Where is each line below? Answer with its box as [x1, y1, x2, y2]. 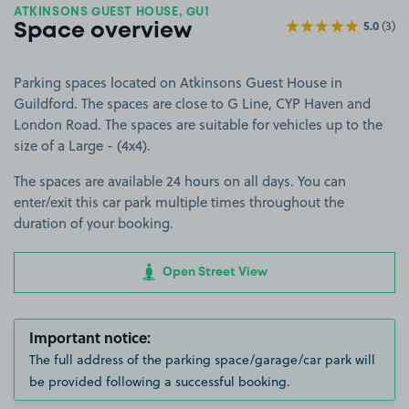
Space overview [14, 22, 192, 41]
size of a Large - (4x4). [14, 136, 151, 155]
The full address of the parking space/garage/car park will [29, 350, 375, 369]
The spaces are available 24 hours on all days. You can [14, 172, 346, 191]
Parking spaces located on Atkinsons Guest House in [14, 73, 342, 92]
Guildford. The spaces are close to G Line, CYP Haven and [14, 94, 371, 113]
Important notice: [29, 326, 151, 348]
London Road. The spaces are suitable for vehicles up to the [14, 115, 383, 134]
